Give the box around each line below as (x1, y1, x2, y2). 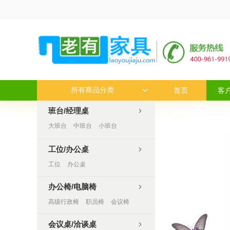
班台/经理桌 (48, 106, 89, 115)
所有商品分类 (70, 86, 114, 94)
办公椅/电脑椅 (48, 182, 97, 191)
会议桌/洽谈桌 (48, 220, 97, 228)
